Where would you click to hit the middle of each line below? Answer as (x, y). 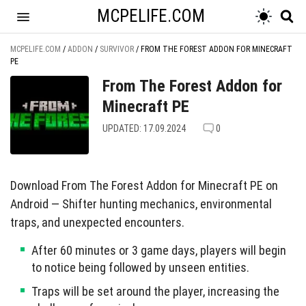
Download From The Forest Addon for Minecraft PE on (144, 185)
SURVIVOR (117, 49)
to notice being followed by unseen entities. (140, 267)
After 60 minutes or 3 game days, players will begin (159, 250)
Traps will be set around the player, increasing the (155, 291)
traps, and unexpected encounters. (97, 222)
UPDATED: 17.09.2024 (144, 128)
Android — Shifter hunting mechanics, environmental (141, 204)
